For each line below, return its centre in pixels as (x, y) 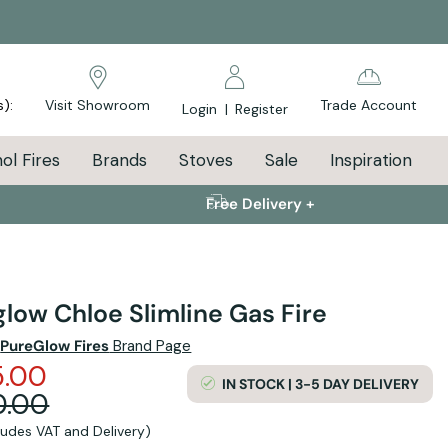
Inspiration (370, 160)
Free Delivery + (261, 204)
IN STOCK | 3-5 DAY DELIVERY (320, 383)
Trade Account (368, 105)
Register (261, 109)
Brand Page (150, 345)
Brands (119, 160)
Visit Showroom (97, 105)
